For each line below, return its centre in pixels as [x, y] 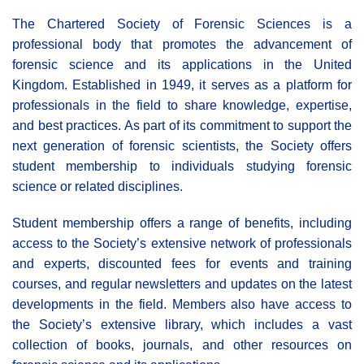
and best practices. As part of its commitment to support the [182, 126]
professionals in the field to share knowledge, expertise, [182, 106]
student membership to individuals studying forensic [182, 167]
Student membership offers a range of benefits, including [182, 223]
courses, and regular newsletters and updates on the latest [182, 284]
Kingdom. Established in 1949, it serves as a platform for [182, 85]
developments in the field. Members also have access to [182, 305]
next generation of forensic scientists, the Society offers [182, 146]
